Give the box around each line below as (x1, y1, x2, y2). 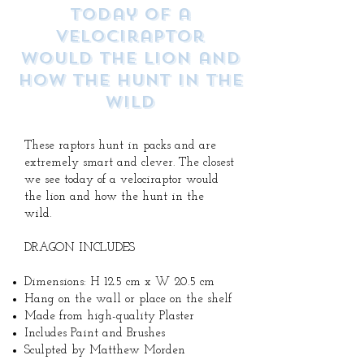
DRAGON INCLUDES (24, 242, 139, 254)
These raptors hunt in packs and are (24, 140, 216, 152)
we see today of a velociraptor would (24, 174, 219, 186)
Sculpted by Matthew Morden (24, 344, 185, 357)
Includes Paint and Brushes (24, 327, 165, 340)
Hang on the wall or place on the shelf (24, 293, 232, 305)
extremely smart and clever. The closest (24, 157, 234, 169)
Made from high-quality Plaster (24, 310, 194, 323)
